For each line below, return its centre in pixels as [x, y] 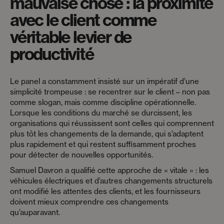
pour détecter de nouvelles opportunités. [81, 154]
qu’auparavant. [35, 212]
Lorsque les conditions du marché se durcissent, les [101, 112]
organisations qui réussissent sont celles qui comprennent [112, 123]
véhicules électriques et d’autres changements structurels [111, 180]
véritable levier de [71, 37]
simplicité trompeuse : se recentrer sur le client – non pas [110, 91]
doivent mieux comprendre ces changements [89, 201]
